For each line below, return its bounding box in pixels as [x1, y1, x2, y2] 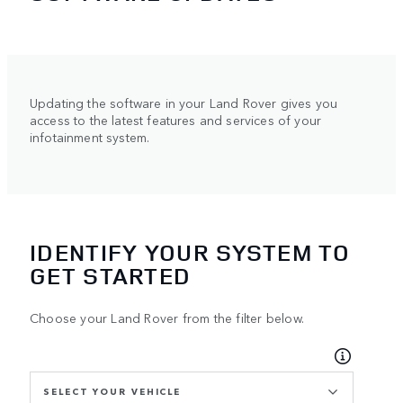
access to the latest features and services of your [30, 111, 322, 130]
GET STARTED [30, 259, 192, 291]
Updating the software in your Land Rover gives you [30, 94, 338, 112]
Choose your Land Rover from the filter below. [30, 308, 304, 327]
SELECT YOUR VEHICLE [43, 384, 182, 398]
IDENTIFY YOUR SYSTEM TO [30, 236, 350, 268]
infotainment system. [30, 128, 150, 147]
